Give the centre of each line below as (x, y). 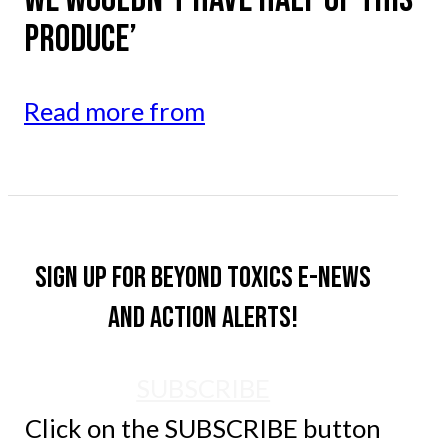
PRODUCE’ (80, 39)
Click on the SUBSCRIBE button (203, 428)
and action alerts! (203, 318)
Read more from (114, 111)
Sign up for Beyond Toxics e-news (203, 278)
